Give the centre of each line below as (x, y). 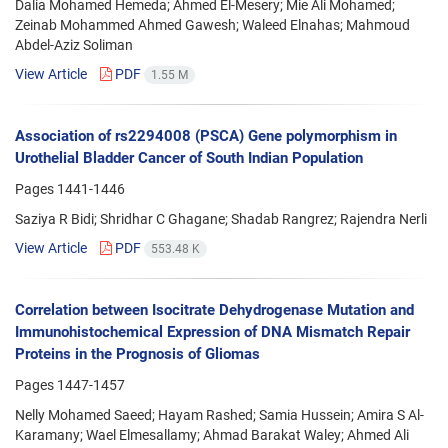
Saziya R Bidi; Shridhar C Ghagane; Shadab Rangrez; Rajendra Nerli (221, 219)
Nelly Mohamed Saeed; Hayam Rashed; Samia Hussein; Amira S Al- (219, 415)
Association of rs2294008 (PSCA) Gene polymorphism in (206, 136)
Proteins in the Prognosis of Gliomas (137, 354)
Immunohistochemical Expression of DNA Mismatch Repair (212, 332)
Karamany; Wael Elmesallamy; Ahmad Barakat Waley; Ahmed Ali (212, 435)
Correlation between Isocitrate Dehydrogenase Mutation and (214, 310)
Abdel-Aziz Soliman (74, 44)
